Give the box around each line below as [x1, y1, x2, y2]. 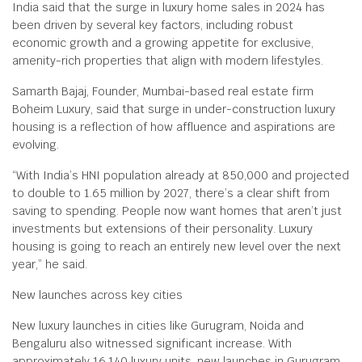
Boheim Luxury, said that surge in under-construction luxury [12, 102, 335, 116]
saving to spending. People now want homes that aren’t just [12, 204, 342, 218]
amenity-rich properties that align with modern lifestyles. [12, 53, 323, 68]
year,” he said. [12, 257, 87, 271]
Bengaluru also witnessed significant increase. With [12, 336, 292, 351]
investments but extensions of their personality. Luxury [12, 221, 313, 236]
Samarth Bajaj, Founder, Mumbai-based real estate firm [12, 84, 314, 99]
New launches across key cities [12, 288, 183, 302]
